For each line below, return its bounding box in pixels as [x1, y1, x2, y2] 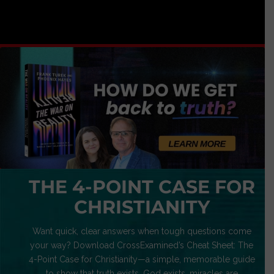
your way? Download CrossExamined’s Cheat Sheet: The [30, 240, 254, 250]
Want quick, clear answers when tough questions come [32, 226, 251, 236]
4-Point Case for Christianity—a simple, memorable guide [28, 254, 255, 264]
